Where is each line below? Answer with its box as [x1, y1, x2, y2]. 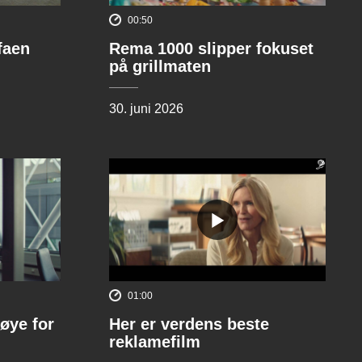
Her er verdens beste [108, 315, 269, 334]
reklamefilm [108, 333, 200, 351]
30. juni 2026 [108, 102, 183, 116]
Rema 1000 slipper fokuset [108, 40, 314, 58]
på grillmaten [108, 57, 211, 76]
